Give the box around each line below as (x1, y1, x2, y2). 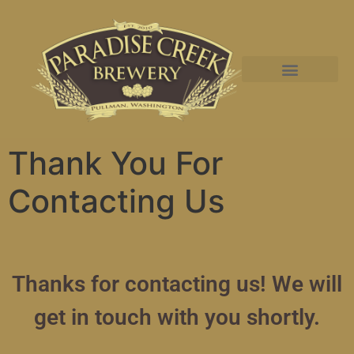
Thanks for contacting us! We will (12, 271, 342, 298)
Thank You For (8, 144, 223, 183)
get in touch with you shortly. (34, 304, 320, 331)
